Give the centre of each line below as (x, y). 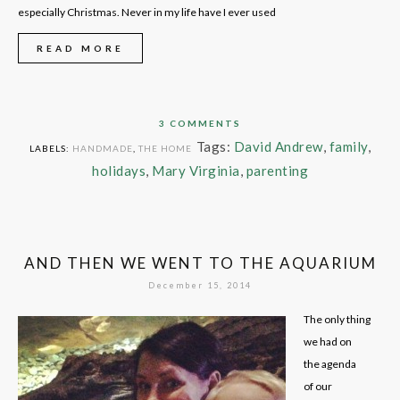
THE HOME (165, 148)
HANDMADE (102, 148)
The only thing (337, 319)
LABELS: (50, 148)
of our (318, 386)
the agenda (330, 364)
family (348, 146)
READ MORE (80, 48)
